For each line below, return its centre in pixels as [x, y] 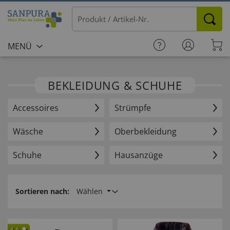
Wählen [91, 191]
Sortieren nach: [42, 191]
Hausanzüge [139, 155]
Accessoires [36, 108]
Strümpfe [133, 108]
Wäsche [28, 131]
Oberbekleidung [146, 131]
